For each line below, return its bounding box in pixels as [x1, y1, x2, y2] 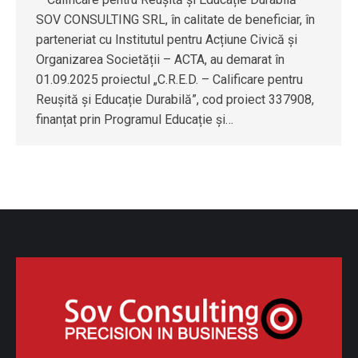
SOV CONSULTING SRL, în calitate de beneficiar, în [36, 11, 315, 27]
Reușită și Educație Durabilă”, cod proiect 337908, [36, 91, 314, 107]
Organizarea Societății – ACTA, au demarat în [36, 51, 284, 67]
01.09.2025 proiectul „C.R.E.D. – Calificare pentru [36, 71, 303, 87]
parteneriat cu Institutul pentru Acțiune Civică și [36, 31, 297, 47]
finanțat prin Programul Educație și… [36, 111, 233, 127]
